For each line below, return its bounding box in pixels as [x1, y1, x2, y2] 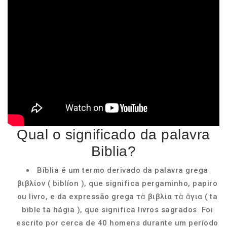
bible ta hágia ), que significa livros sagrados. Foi [22, 205, 213, 214]
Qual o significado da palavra [17, 127, 210, 142]
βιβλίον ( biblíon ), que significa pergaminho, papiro [17, 179, 218, 188]
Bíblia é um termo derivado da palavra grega [37, 166, 208, 175]
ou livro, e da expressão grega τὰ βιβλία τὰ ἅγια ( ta [17, 192, 218, 201]
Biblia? [91, 143, 136, 159]
